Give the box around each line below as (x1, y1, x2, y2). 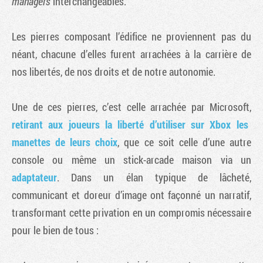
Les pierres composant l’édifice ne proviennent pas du (12, 29, 251, 43)
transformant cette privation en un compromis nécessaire (12, 205, 251, 220)
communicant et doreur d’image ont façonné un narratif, (12, 187, 251, 202)
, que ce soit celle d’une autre (117, 134, 252, 149)
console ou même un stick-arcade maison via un (12, 152, 251, 167)
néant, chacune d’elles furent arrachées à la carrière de (12, 46, 251, 61)
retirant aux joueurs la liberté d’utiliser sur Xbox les (12, 117, 248, 131)
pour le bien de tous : (12, 222, 99, 237)
